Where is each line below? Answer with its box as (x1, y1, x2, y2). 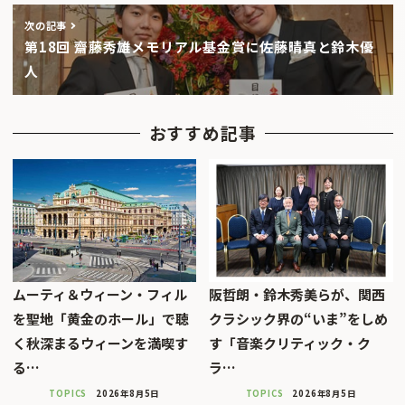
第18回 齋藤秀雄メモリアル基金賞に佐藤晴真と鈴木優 (24, 36, 374, 56)
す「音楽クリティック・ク (208, 333, 371, 353)
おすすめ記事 (148, 120, 257, 146)
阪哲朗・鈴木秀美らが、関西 (208, 284, 385, 304)
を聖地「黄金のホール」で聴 (12, 308, 189, 328)
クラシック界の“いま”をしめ (208, 308, 388, 328)
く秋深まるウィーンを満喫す (12, 333, 188, 353)
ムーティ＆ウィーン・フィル (12, 284, 187, 304)
